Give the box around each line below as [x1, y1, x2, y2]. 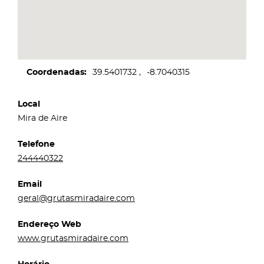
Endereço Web [18, 220, 81, 229]
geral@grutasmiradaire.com [18, 194, 135, 203]
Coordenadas [27, 68, 84, 77]
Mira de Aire [18, 114, 67, 123]
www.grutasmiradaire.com [18, 234, 128, 243]
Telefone [18, 140, 55, 148]
